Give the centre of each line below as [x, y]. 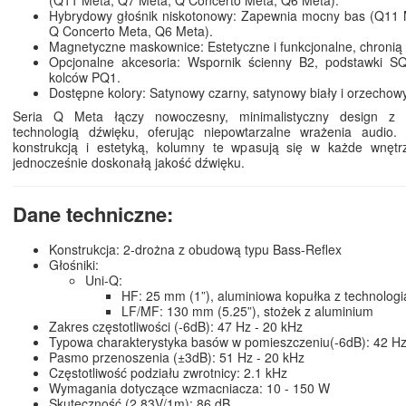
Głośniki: [74, 264]
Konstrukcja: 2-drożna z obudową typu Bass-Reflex [195, 249]
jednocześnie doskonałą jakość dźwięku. [129, 162]
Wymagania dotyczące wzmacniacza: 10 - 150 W [189, 387]
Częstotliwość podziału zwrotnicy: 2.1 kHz [168, 372]
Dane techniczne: [93, 213]
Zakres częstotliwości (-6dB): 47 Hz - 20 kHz [176, 326]
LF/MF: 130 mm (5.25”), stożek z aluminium [247, 310]
